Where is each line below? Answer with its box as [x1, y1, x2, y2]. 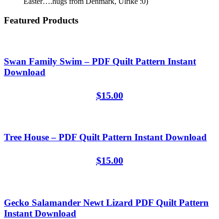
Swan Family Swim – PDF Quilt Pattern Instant [4, 56, 196, 66]
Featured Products [4, 15, 78, 25]
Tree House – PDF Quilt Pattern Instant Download [4, 132, 207, 143]
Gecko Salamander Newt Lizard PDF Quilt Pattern [4, 197, 209, 208]
